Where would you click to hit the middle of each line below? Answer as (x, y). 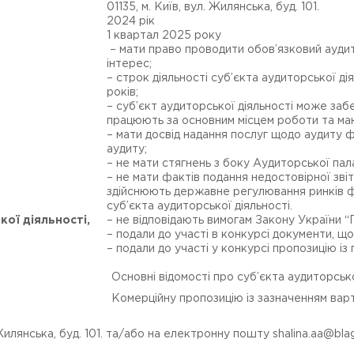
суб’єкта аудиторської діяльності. (200, 206)
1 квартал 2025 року (164, 36)
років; (122, 92)
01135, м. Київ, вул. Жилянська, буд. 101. (213, 7)
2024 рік (131, 21)
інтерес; (129, 64)
